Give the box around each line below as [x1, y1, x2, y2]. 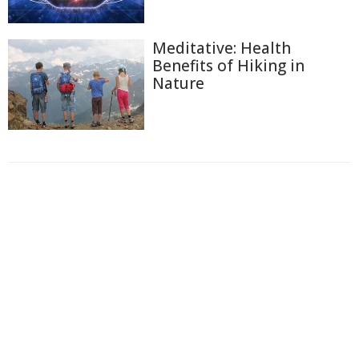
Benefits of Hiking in [152, 54, 305, 76]
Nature [152, 72, 204, 94]
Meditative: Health [152, 37, 291, 58]
